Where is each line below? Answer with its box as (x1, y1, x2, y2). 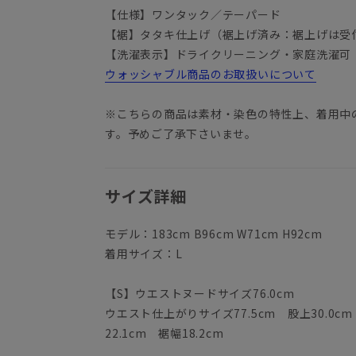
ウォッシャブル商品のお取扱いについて (105, 65, 316, 82)
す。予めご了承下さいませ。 (105, 125, 257, 141)
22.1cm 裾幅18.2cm (105, 324, 224, 341)
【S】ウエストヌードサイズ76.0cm (105, 284, 295, 301)
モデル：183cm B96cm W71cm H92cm (105, 225, 323, 242)
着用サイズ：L (105, 245, 183, 261)
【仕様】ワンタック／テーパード (105, 6, 281, 22)
